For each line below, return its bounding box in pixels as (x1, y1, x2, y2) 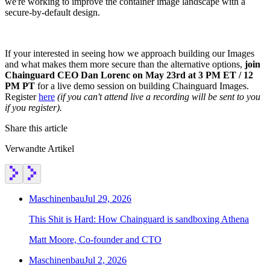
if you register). (5, 102, 62, 113)
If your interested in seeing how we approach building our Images (5, 48, 254, 58)
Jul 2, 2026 (84, 254, 127, 265)
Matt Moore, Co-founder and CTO (29, 234, 162, 245)
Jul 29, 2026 (84, 193, 131, 204)
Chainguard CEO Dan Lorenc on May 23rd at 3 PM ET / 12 (5, 69, 253, 80)
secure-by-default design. (5, 7, 100, 17)
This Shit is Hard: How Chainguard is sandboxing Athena (29, 213, 249, 224)
